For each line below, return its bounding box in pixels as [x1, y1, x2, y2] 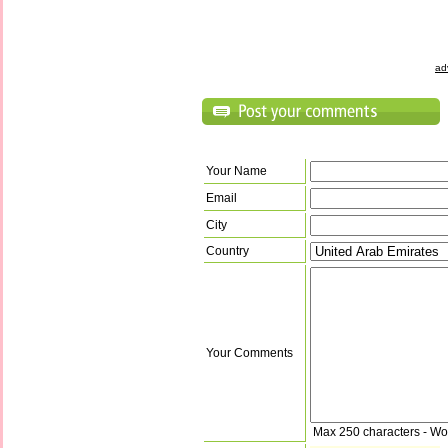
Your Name [206, 163, 267, 178]
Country [206, 243, 249, 258]
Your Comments [206, 345, 293, 360]
